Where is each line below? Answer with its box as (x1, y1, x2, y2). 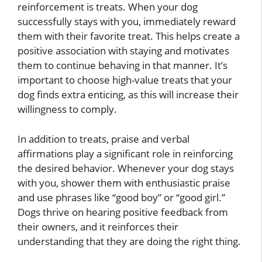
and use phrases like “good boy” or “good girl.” (18, 190, 225, 204)
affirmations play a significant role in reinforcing (18, 146, 233, 160)
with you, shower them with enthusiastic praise (18, 175, 230, 189)
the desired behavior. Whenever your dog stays (18, 161, 234, 175)
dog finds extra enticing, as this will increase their (18, 88, 239, 102)
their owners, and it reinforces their (18, 219, 178, 233)
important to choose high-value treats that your (18, 73, 232, 87)
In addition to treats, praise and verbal (18, 132, 189, 146)
